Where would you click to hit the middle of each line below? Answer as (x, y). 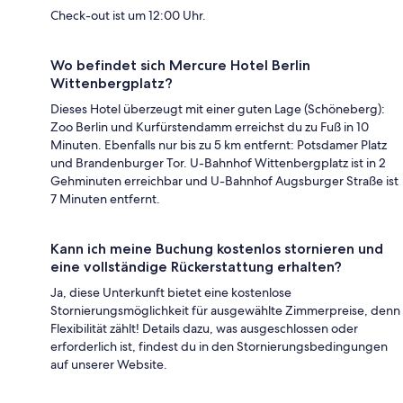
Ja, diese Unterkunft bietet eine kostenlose (171, 292)
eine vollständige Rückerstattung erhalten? (196, 266)
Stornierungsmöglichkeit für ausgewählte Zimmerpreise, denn (225, 310)
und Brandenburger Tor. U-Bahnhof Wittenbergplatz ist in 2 (218, 162)
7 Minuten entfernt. (105, 198)
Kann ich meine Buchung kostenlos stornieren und (217, 248)
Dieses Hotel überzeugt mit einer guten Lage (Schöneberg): (218, 108)
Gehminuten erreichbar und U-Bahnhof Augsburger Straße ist (224, 180)
